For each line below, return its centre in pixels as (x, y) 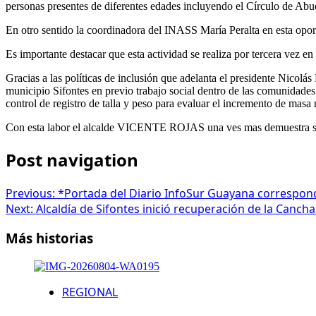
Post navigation (72, 159)
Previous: (32, 193)
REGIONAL (90, 292)
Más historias (49, 238)
